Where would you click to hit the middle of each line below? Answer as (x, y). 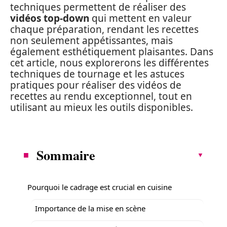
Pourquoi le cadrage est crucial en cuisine (100, 187)
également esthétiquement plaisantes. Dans (112, 52)
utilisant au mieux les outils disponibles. (102, 107)
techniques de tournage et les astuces (97, 74)
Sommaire (66, 155)
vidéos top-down (50, 18)
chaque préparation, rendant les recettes (104, 29)
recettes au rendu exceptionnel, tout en (101, 96)
